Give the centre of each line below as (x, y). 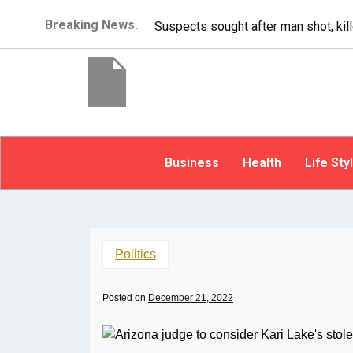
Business (191, 163)
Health (262, 163)
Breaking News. (92, 25)
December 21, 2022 (191, 298)
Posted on (125, 298)
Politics (136, 254)
